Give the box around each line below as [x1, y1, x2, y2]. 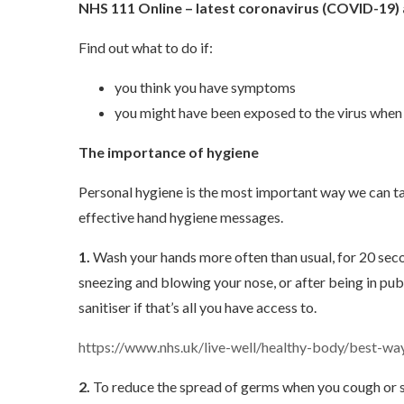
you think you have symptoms [115, 78, 298, 96]
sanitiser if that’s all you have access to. [78, 298, 319, 316]
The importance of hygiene [78, 143, 262, 161]
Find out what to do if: [78, 39, 216, 56]
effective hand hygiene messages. [78, 208, 286, 225]
